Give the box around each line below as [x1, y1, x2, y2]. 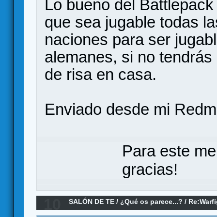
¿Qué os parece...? [120, 197, 183, 205]
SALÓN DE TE [69, 197, 115, 205]
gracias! [122, 160, 178, 178]
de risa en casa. [45, 65, 156, 84]
